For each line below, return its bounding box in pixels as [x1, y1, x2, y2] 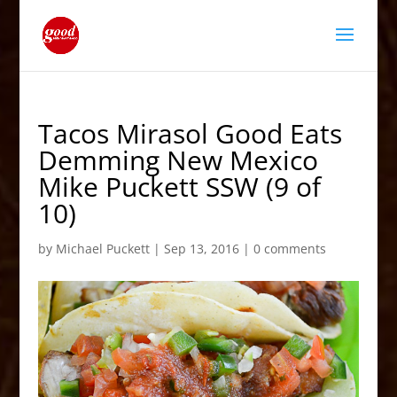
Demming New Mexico [37, 142, 318, 178]
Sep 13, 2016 [163, 240, 239, 257]
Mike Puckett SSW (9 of [37, 168, 321, 205]
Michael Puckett [55, 240, 150, 257]
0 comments [253, 240, 326, 257]
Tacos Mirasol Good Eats [37, 115, 342, 152]
